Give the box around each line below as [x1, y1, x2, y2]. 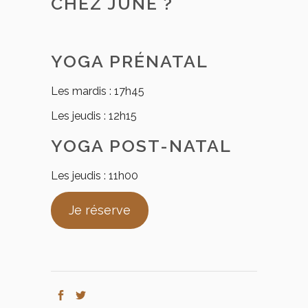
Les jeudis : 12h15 [51, 109, 137, 122]
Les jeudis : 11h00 [51, 169, 138, 182]
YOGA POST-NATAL [51, 135, 232, 156]
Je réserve [68, 203, 131, 217]
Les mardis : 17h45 [51, 85, 144, 98]
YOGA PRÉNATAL [51, 51, 208, 71]
